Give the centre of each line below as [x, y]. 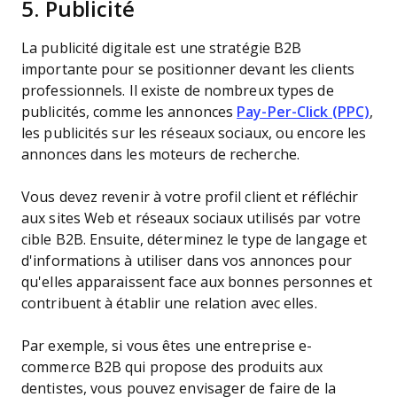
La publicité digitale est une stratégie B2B [162, 48]
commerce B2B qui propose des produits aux [172, 367]
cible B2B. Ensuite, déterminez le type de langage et [195, 240]
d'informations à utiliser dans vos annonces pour [187, 261]
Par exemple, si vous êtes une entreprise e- [167, 346]
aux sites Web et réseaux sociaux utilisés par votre [191, 218]
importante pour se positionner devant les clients [188, 70]
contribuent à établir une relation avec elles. [171, 304]
